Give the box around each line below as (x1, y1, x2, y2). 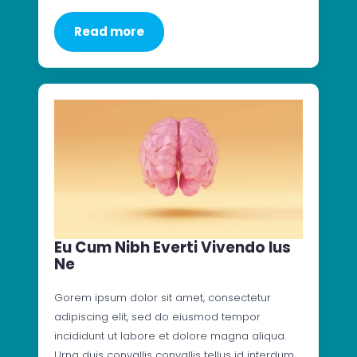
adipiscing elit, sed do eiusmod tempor (54, 309, 261, 325)
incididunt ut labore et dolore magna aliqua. (54, 328, 286, 344)
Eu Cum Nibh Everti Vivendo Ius (54, 237, 291, 259)
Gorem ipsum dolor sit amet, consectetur (54, 290, 271, 306)
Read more (74, 22, 144, 40)
